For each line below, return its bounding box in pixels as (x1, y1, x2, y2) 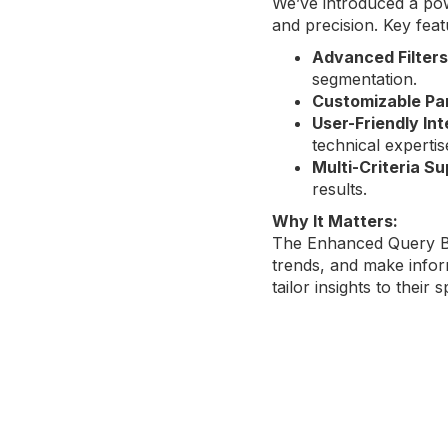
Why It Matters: (272, 210, 398, 231)
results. (312, 178, 367, 199)
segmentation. (312, 68, 417, 89)
